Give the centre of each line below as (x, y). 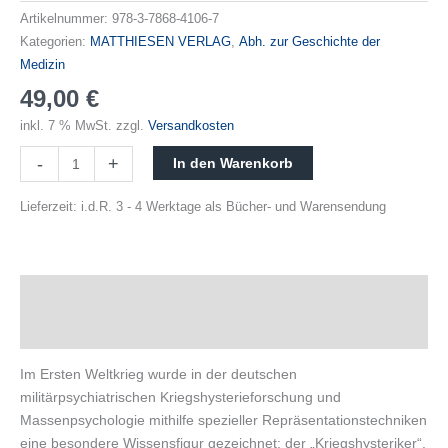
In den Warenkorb (232, 163)
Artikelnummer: (66, 19)
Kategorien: (55, 42)
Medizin (42, 65)
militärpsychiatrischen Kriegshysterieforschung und (180, 397)
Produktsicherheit (81, 330)
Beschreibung (68, 293)
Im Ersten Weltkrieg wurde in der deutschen (158, 374)
